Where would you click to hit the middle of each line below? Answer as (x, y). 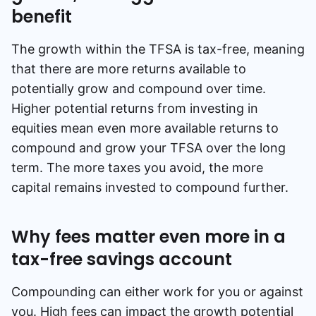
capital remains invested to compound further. (150, 187)
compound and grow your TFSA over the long (148, 147)
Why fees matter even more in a (148, 236)
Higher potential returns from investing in (135, 108)
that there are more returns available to (129, 68)
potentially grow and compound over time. (139, 88)
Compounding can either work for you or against (157, 291)
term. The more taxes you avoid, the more (137, 167)
